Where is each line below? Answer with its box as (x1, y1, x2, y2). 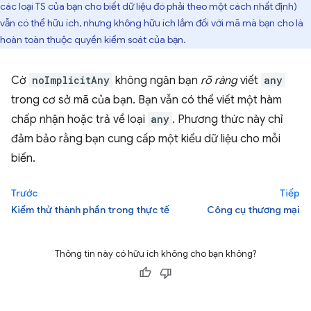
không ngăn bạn (112, 73, 201, 87)
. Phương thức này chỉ (172, 112, 283, 126)
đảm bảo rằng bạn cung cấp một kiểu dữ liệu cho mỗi (11, 131, 280, 146)
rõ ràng (201, 73, 237, 87)
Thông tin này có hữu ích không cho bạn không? (55, 247, 256, 260)
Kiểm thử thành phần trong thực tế (11, 203, 169, 216)
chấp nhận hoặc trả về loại (11, 112, 148, 126)
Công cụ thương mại (207, 203, 300, 216)
